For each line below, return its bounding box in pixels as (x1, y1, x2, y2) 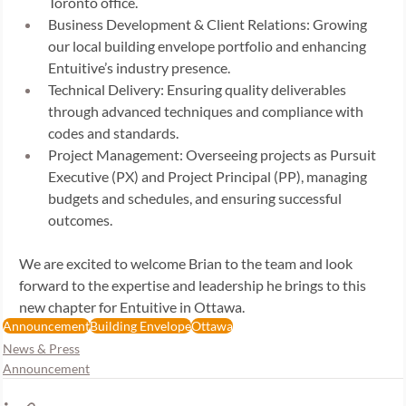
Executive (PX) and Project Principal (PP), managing (48, 168, 370, 186)
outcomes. (48, 211, 115, 229)
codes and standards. (48, 124, 181, 142)
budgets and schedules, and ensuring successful (48, 189, 344, 208)
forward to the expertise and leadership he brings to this (19, 276, 369, 295)
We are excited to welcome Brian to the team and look (19, 255, 355, 273)
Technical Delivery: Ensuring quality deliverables (48, 81, 349, 99)
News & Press (3, 341, 80, 357)
